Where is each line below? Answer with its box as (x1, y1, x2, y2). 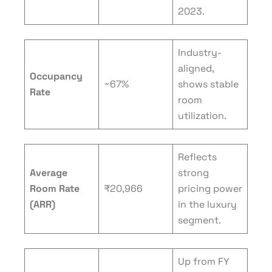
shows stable (178, 78, 239, 90)
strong (178, 166, 209, 179)
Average (30, 166, 67, 179)
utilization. (178, 109, 226, 122)
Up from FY (178, 255, 229, 268)
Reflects (178, 151, 217, 163)
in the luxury (178, 198, 237, 211)
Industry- (178, 46, 222, 59)
